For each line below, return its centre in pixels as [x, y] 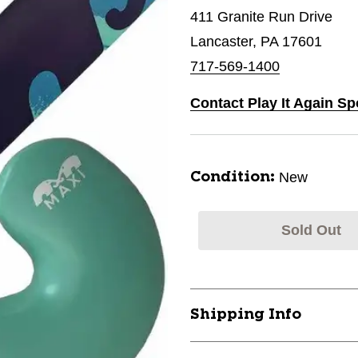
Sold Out [311, 230]
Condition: [233, 177]
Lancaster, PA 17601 [256, 42]
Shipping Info [246, 315]
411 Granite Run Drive [261, 17]
